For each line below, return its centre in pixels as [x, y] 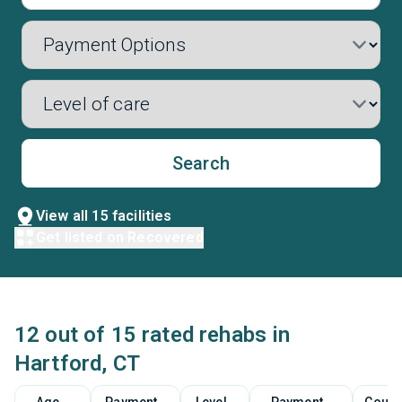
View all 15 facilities [104, 216]
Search [201, 163]
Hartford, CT [77, 363]
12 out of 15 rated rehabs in [153, 335]
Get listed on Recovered [120, 237]
